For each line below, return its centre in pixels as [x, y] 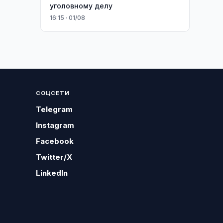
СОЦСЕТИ [53, 93]
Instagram [55, 125]
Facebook [55, 141]
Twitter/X [54, 157]
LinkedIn [52, 173]
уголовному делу [81, 6]
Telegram [55, 109]
